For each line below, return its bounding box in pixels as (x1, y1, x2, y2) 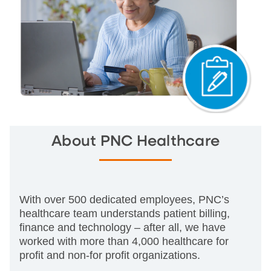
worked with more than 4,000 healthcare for (19, 235, 229, 247)
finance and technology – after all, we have (19, 221, 226, 233)
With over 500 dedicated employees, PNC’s (19, 193, 229, 206)
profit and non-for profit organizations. (19, 249, 200, 261)
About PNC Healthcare (51, 134, 220, 149)
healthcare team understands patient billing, (19, 207, 230, 220)
